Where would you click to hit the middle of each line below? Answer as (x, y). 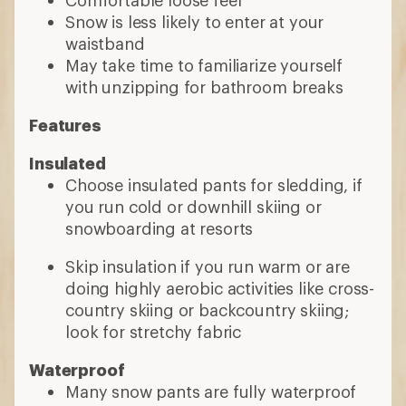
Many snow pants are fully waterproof (211, 391)
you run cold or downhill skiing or (193, 206)
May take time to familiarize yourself (204, 65)
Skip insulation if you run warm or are (208, 266)
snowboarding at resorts (159, 228)
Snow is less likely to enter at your (195, 21)
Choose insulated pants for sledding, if (214, 184)
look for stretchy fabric (154, 331)
